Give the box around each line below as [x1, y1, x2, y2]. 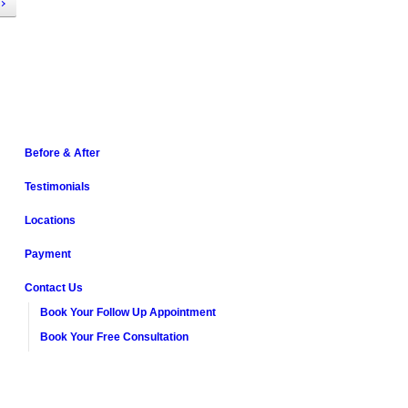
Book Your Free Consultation [40, 331, 189, 343]
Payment [25, 248, 71, 260]
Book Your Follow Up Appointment [40, 306, 216, 319]
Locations [25, 214, 76, 227]
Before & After [25, 147, 100, 159]
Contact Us [25, 281, 83, 294]
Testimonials [25, 180, 90, 193]
